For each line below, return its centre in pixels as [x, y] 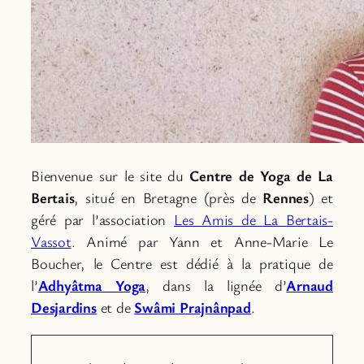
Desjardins [64, 307]
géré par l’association [102, 219]
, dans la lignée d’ [216, 285]
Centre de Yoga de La [262, 175]
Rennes [286, 197]
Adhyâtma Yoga [92, 285]
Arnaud [310, 285]
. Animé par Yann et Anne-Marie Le [202, 241]
